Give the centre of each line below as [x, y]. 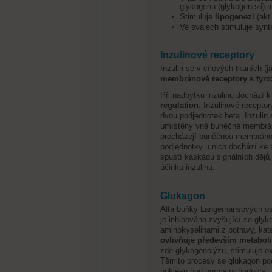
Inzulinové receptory [207, 55]
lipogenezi [234, 17]
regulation [179, 105]
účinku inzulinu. [187, 167]
